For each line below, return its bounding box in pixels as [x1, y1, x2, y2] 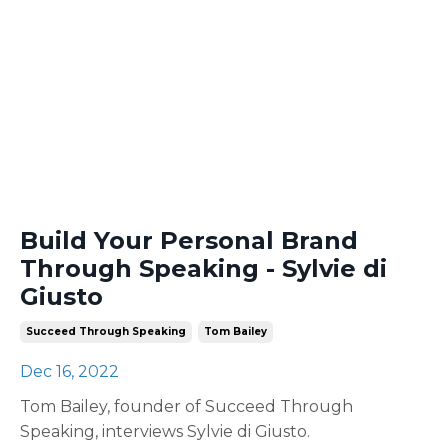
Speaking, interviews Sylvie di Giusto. [20, 422, 310, 441]
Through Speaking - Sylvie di [20, 254, 387, 283]
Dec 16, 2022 [20, 362, 119, 381]
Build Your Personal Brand [20, 226, 358, 255]
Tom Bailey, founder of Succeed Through [20, 397, 353, 416]
